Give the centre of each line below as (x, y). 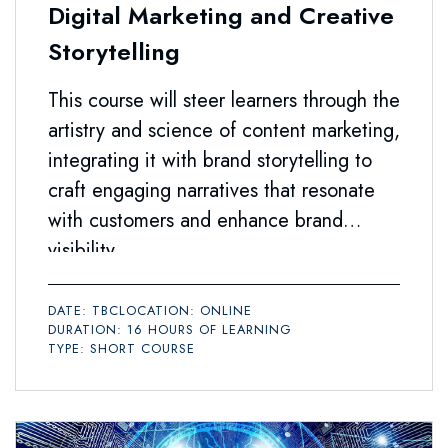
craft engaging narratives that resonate (211, 191)
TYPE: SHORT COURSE (121, 349)
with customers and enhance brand (195, 221)
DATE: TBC (83, 311)
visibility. (84, 251)
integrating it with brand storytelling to (210, 161)
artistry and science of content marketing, (224, 131)
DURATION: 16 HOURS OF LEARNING (170, 330)
